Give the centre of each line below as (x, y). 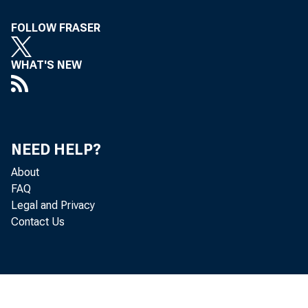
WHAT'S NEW (46, 65)
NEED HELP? (56, 150)
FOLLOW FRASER (56, 28)
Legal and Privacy (53, 205)
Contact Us (38, 222)
